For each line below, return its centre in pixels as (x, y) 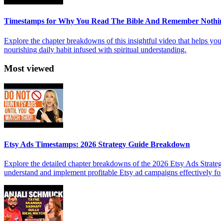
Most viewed (29, 69)
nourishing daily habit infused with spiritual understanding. (95, 49)
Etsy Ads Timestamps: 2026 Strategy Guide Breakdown (97, 145)
